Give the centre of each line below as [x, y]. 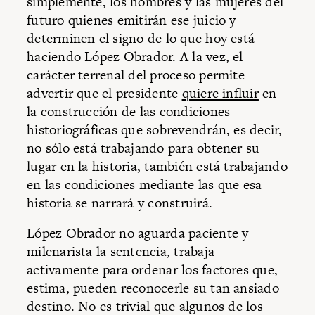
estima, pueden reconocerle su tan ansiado [153, 288]
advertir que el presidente [104, 93]
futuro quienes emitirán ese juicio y [131, 20]
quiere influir [220, 93]
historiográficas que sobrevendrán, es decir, [155, 129]
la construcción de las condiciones [129, 111]
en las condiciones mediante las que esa [144, 184]
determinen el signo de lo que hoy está [141, 38]
